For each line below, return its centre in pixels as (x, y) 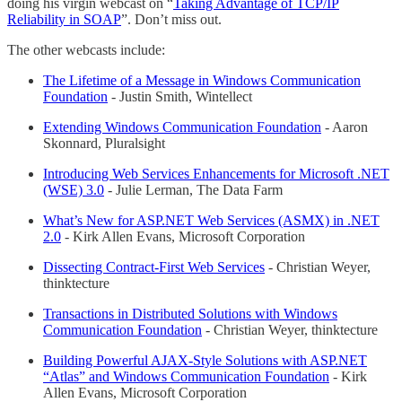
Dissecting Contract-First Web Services (154, 267)
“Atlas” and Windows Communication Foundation (186, 376)
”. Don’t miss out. (171, 19)
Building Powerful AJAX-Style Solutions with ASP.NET (205, 360)
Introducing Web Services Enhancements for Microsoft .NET (216, 173)
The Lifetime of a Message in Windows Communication (202, 80)
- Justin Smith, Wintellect (180, 96)
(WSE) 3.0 (74, 189)
